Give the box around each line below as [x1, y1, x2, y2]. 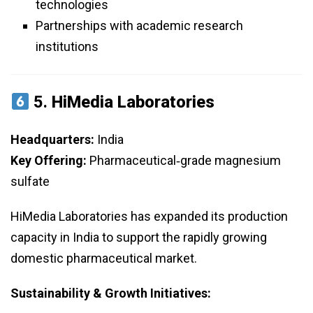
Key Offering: [10, 153, 87, 168]
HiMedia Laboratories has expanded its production [10, 209, 288, 224]
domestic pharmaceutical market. [10, 251, 197, 266]
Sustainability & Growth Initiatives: [10, 286, 211, 301]
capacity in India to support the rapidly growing [10, 230, 267, 245]
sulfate [10, 174, 50, 189]
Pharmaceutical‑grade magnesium [87, 153, 281, 168]
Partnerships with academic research [36, 18, 243, 34]
